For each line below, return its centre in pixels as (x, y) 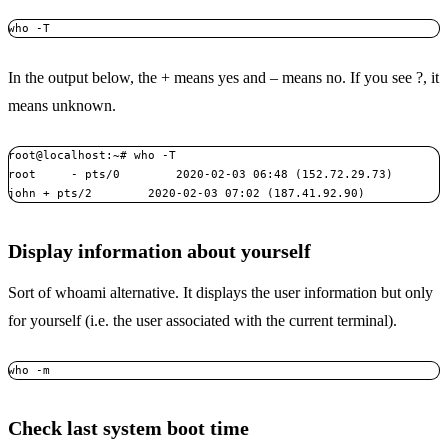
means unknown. (62, 105)
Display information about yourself (159, 250)
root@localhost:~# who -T (92, 154)
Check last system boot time (128, 427)
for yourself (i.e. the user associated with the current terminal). (202, 320)
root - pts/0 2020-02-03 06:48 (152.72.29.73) (200, 173)
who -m (29, 369)
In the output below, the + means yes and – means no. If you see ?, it (223, 77)
